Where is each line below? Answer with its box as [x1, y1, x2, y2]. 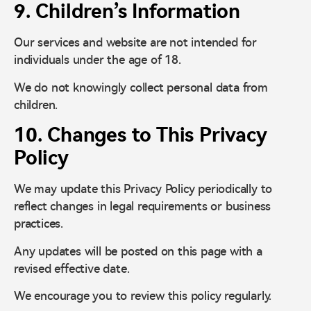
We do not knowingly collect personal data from [14, 80, 268, 94]
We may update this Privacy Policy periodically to [14, 182, 273, 196]
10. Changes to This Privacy [14, 124, 267, 147]
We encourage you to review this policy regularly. [14, 289, 272, 303]
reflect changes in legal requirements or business [14, 199, 271, 214]
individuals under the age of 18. [14, 53, 181, 67]
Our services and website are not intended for [14, 35, 257, 50]
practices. [14, 217, 63, 231]
